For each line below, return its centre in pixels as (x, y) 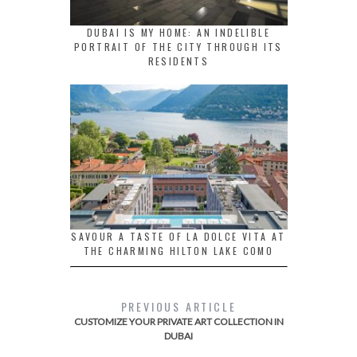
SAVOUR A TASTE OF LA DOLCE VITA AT (178, 236)
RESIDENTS (178, 61)
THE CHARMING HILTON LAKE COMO (178, 250)
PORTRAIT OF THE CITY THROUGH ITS (178, 47)
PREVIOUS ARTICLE (178, 306)
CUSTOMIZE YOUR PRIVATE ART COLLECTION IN (178, 321)
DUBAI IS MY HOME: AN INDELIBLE (178, 33)
